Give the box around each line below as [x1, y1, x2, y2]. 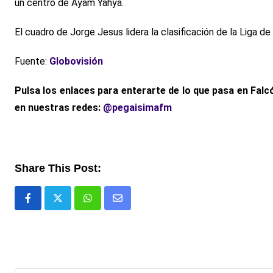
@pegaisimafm [103, 102, 172, 113]
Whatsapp [87, 199, 130, 211]
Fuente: [15, 55, 49, 67]
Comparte [116, 199, 160, 211]
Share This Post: [15, 162, 101, 174]
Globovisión [49, 55, 103, 67]
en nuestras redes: [15, 102, 103, 113]
